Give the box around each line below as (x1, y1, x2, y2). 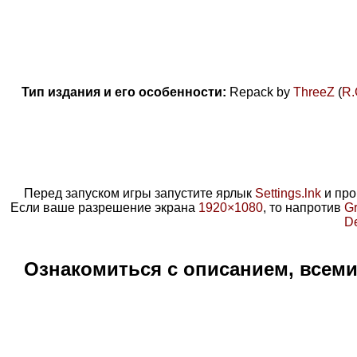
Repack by (229, 84, 293, 99)
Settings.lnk (255, 186, 321, 200)
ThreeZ (293, 84, 335, 99)
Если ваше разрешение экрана (10, 200, 198, 214)
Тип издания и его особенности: (22, 84, 226, 99)
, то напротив (263, 200, 344, 214)
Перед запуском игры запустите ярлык (24, 186, 255, 200)
